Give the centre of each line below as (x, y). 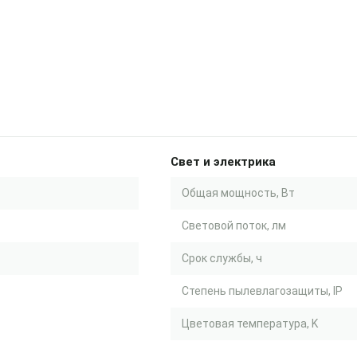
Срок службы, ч (222, 258)
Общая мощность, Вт (238, 193)
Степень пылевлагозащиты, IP (262, 291)
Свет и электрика (223, 162)
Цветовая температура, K (250, 324)
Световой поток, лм (234, 226)
